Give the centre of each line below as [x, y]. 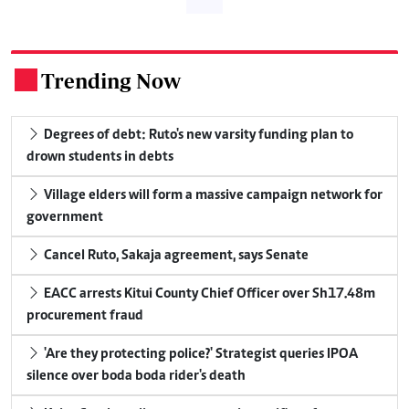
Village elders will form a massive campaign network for [212, 195]
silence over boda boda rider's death [136, 376]
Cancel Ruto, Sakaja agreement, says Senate [175, 255]
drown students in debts [100, 157]
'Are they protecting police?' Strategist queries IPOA [199, 354]
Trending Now [111, 80]
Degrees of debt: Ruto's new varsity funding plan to [197, 135]
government [65, 217]
